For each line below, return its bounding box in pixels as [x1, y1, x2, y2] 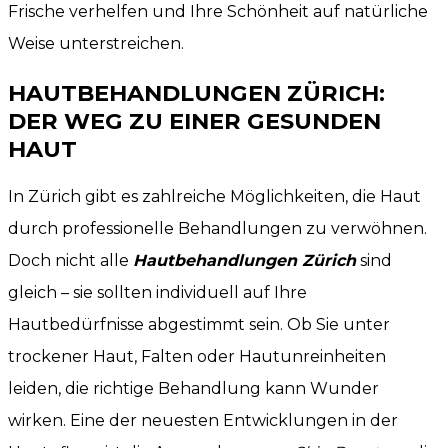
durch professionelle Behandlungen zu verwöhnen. [8, 219, 427, 239]
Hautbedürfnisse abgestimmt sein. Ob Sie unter [8, 315, 390, 335]
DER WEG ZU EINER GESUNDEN [8, 106, 381, 135]
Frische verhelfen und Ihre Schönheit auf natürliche [8, 2, 428, 22]
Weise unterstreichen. [8, 34, 184, 54]
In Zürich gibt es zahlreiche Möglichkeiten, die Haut [8, 187, 421, 207]
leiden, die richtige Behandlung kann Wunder [8, 379, 379, 399]
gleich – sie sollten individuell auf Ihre [8, 283, 307, 303]
